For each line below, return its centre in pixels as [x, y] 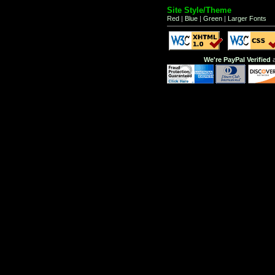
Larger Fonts [247, 18]
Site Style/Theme [199, 10]
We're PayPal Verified [237, 60]
